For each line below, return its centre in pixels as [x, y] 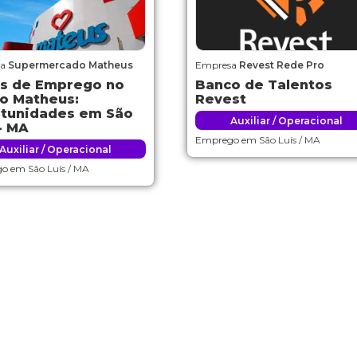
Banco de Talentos [264, 85]
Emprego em [227, 140]
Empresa [217, 65]
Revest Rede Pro [282, 65]
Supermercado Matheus [71, 65]
